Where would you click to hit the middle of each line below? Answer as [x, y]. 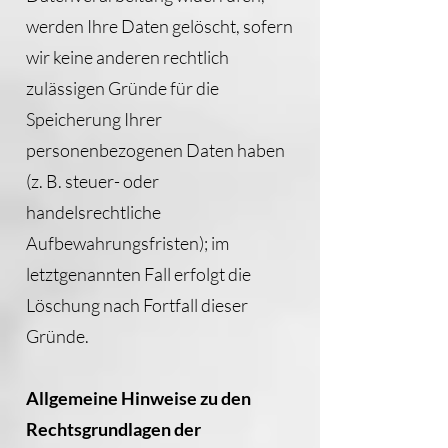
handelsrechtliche [93, 212]
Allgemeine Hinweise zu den [138, 398]
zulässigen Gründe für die [122, 88]
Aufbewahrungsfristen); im [127, 243]
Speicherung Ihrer [94, 119]
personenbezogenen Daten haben [155, 150]
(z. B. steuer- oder [92, 181]
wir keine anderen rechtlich [127, 57]
